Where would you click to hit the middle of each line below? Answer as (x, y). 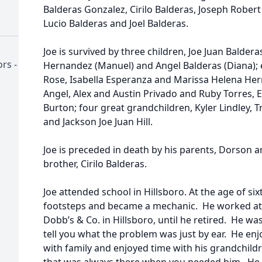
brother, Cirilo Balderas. (95, 164)
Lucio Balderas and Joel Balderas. (116, 23)
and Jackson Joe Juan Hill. (98, 122)
